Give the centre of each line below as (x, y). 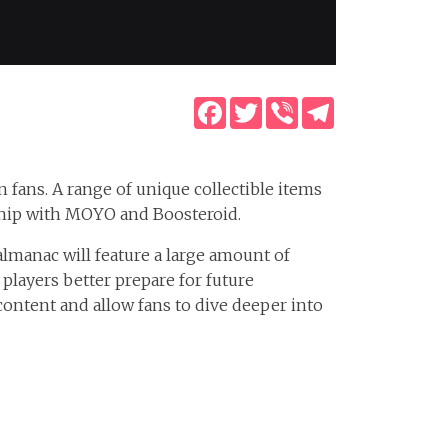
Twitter (290, 105)
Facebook (262, 105)
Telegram (371, 105)
